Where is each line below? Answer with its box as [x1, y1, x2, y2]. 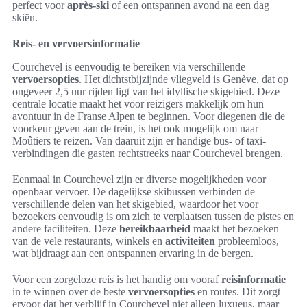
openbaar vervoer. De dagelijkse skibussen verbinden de [12, 186, 255, 197]
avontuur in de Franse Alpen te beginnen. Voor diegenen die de [12, 110, 285, 122]
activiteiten [165, 235, 215, 247]
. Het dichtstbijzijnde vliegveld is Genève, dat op [79, 73, 288, 85]
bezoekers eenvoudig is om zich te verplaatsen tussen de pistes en [12, 210, 294, 222]
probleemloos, [215, 235, 279, 247]
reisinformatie [221, 273, 286, 285]
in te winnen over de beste [12, 286, 128, 297]
